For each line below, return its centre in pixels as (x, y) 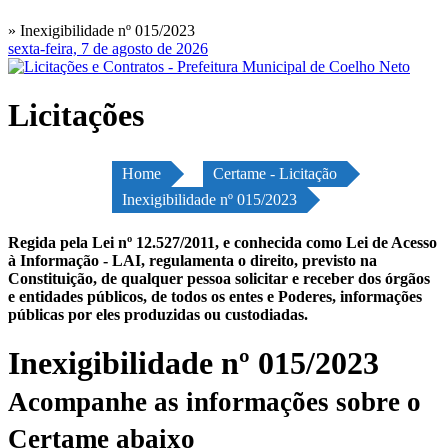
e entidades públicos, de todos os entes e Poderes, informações (215, 296)
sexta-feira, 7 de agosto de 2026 (108, 48)
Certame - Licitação (275, 173)
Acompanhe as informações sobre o (214, 402)
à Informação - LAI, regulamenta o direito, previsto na (192, 260)
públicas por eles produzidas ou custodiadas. (158, 314)
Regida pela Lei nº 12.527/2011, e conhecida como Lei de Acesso (222, 242)
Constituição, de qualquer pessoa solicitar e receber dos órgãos (219, 278)
